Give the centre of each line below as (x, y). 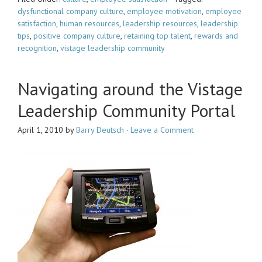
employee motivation (164, 11)
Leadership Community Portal (126, 110)
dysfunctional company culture (70, 11)
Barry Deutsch (100, 130)
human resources (89, 23)
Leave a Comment (162, 130)
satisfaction (37, 23)
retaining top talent (157, 36)
